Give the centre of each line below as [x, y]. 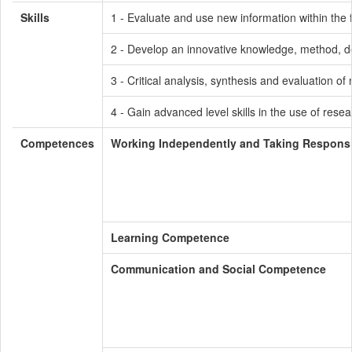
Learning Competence [170, 237]
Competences [57, 143]
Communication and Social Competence [218, 269]
